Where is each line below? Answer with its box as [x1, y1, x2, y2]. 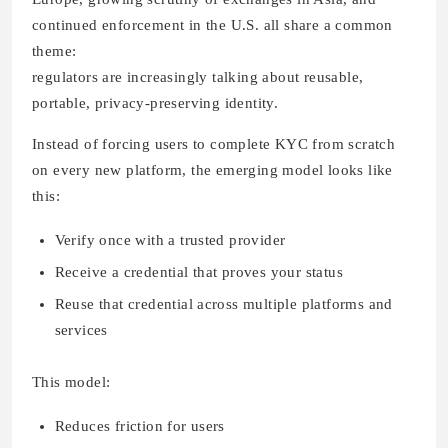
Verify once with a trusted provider [54, 232, 286, 249]
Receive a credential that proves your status [54, 264, 344, 281]
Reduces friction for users [54, 417, 225, 434]
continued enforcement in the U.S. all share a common [32, 17, 393, 34]
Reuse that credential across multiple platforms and [54, 296, 393, 313]
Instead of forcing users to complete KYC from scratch [32, 136, 396, 153]
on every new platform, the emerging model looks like [32, 162, 393, 179]
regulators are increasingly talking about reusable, [32, 69, 364, 86]
